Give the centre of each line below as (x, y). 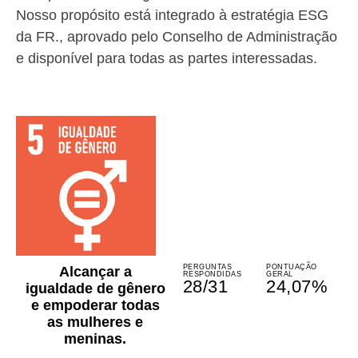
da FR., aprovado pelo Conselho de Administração (177, 37)
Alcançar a (95, 272)
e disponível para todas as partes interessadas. (167, 58)
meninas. (95, 339)
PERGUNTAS (207, 267)
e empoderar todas (95, 305)
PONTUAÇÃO (292, 267)
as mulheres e (95, 322)
